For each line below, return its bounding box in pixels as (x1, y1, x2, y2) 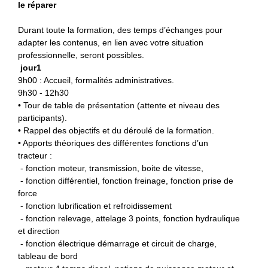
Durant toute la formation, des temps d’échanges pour (18, 25, 223, 35)
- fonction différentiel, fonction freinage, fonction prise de (18, 176, 233, 186)
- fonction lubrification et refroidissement (18, 201, 172, 211)
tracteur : (18, 151, 52, 161)
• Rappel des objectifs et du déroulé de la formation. (18, 126, 214, 136)
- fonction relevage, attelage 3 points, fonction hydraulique (18, 214, 240, 224)
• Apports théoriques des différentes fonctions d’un (18, 138, 208, 148)
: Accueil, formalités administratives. (37, 75, 174, 86)
